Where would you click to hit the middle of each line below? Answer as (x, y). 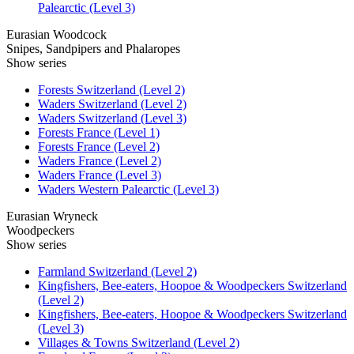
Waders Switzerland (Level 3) (112, 118)
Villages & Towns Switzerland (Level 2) (139, 342)
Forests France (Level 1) (99, 132)
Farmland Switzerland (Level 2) (117, 271)
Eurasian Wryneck (52, 216)
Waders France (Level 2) (100, 160)
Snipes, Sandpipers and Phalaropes (93, 48)
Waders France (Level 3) (100, 175)
